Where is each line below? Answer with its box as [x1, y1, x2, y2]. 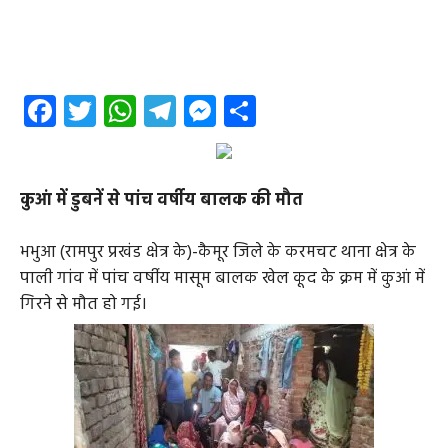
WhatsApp [136, 85, 280, 137]
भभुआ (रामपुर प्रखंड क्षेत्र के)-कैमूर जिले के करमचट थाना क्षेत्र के [20, 239, 416, 267]
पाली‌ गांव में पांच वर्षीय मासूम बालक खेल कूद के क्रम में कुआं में [20, 265, 425, 293]
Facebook [56, 85, 185, 137]
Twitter [96, 85, 196, 137]
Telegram [176, 85, 302, 137]
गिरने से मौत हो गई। [20, 291, 147, 319]
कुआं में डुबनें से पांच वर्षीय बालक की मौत [20, 187, 303, 215]
